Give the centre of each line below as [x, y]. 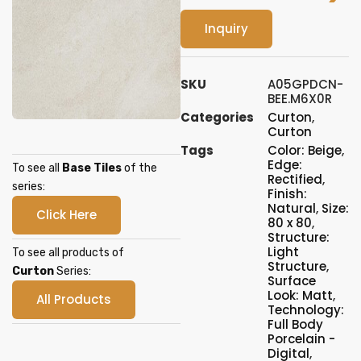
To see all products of [68, 253]
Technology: [306, 310]
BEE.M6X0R [300, 99]
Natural [292, 208]
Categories [217, 117]
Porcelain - [301, 339]
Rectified [295, 179]
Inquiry [226, 29]
